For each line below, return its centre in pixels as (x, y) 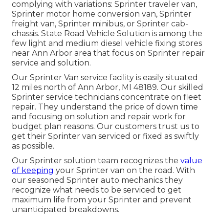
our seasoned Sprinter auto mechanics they (97, 180)
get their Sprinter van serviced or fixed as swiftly (105, 136)
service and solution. (51, 63)
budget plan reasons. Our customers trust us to (106, 127)
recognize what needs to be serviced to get (97, 190)
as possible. (33, 146)
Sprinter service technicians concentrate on (98, 97)
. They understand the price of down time (116, 107)
